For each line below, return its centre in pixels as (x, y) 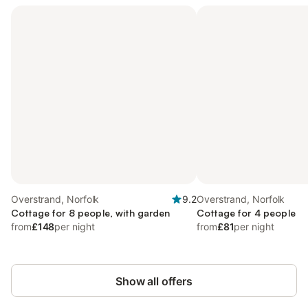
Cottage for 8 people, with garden (91, 213)
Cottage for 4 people (246, 213)
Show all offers (154, 281)
